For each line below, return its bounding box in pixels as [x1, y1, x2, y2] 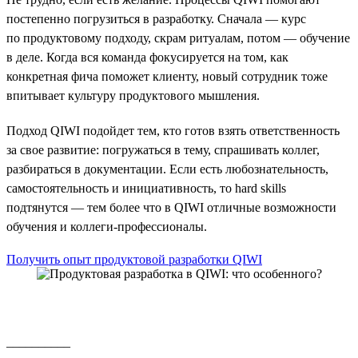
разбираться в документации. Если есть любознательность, [6, 161, 328, 176]
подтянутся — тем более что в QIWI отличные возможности [6, 200, 336, 214]
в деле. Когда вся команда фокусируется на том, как [6, 50, 288, 64]
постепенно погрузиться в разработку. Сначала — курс [6, 11, 306, 26]
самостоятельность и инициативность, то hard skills [6, 181, 286, 195]
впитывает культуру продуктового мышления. [6, 88, 260, 102]
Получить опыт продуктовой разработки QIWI [6, 252, 262, 266]
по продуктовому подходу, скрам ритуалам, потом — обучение [6, 30, 350, 45]
